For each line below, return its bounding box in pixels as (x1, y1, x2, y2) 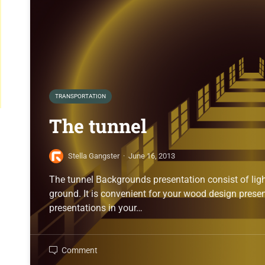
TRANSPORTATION (55, 92, 106, 99)
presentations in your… (49, 202, 143, 214)
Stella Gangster (68, 151, 120, 161)
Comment (62, 245, 98, 255)
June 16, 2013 (128, 151, 176, 161)
